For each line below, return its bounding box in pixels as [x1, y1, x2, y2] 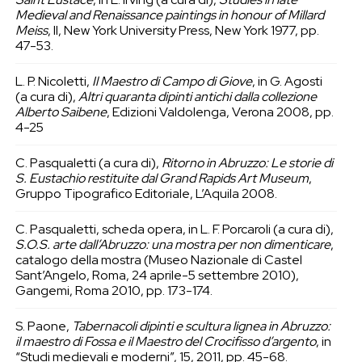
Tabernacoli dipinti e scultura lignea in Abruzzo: [71, 317, 330, 335]
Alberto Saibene [15, 103, 107, 120]
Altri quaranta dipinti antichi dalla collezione [78, 87, 317, 105]
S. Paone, [15, 317, 72, 335]
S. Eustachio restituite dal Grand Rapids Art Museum [15, 169, 309, 187]
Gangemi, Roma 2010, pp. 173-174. [15, 281, 213, 299]
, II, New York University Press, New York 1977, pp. [47, 22, 319, 40]
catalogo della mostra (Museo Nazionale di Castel [15, 250, 302, 268]
